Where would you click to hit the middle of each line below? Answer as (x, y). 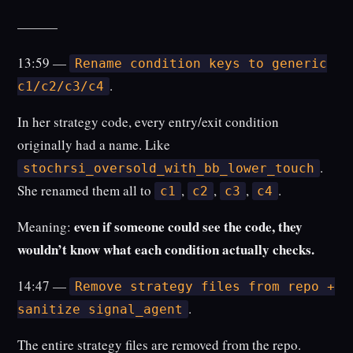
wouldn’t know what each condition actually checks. (166, 250)
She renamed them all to (86, 191)
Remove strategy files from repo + (204, 287)
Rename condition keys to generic (201, 64)
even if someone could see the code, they (189, 227)
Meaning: (46, 227)
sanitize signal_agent (100, 310)
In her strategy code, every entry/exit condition (149, 122)
